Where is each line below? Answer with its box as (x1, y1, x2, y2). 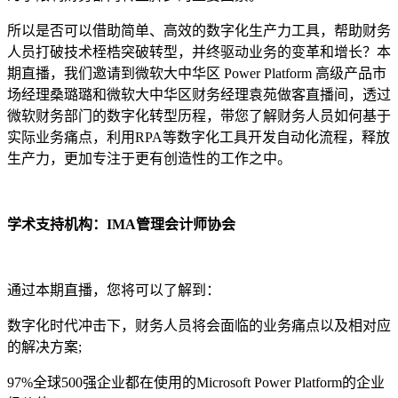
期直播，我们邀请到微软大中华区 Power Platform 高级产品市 (7, 66, 386, 81)
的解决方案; (7, 339, 82, 354)
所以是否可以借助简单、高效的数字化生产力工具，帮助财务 (7, 23, 391, 38)
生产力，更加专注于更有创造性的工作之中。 (7, 151, 291, 166)
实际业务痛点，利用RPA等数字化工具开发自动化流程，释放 (7, 130, 390, 145)
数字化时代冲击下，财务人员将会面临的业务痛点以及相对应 (7, 318, 391, 333)
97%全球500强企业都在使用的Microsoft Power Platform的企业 (7, 375, 385, 390)
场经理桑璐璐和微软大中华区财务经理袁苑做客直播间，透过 (7, 87, 391, 102)
